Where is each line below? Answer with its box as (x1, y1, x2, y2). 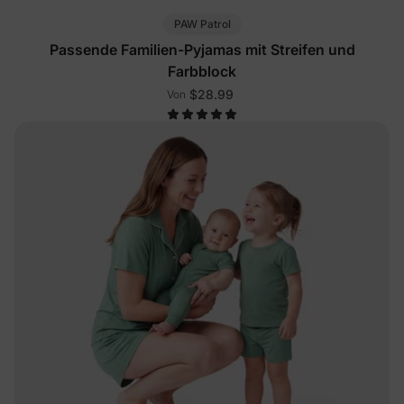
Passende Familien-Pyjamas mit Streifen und (49, 40, 355, 59)
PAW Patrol (173, 16, 231, 31)
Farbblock (168, 61, 236, 80)
